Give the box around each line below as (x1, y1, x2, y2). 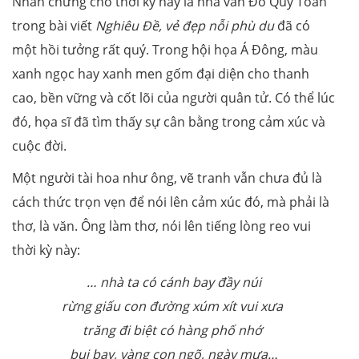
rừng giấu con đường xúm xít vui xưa (61, 297, 286, 316)
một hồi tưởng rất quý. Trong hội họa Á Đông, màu (12, 41, 318, 59)
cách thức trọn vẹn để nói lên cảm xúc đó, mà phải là (12, 193, 329, 212)
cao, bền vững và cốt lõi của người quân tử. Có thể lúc (12, 89, 335, 107)
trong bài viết (12, 17, 95, 35)
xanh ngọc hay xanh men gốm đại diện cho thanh (12, 65, 309, 83)
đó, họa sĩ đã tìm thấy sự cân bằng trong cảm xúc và (12, 113, 325, 131)
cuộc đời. (12, 137, 70, 155)
